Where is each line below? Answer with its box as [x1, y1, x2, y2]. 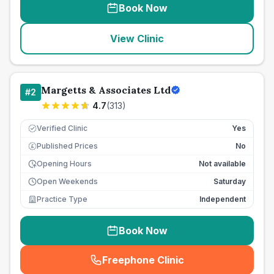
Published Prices [37, 141, 98, 150]
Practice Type [37, 194, 87, 204]
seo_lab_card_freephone [139, 260, 262, 273]
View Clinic [110, 32, 164, 45]
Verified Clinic [37, 124, 87, 133]
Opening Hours [37, 159, 92, 168]
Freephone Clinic [102, 254, 184, 266]
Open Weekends [37, 177, 98, 186]
